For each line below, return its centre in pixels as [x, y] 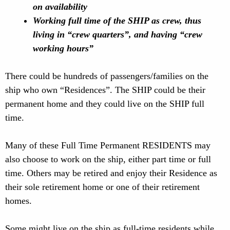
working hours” [63, 48]
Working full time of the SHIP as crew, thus [117, 21]
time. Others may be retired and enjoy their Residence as [111, 173]
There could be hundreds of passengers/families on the [107, 76]
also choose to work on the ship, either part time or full [108, 159]
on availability [60, 7]
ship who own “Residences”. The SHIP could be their [105, 90]
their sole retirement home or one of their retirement [102, 187]
